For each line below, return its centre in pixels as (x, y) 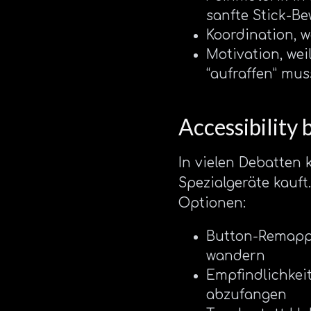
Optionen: (212, 203)
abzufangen (246, 295)
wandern (236, 256)
